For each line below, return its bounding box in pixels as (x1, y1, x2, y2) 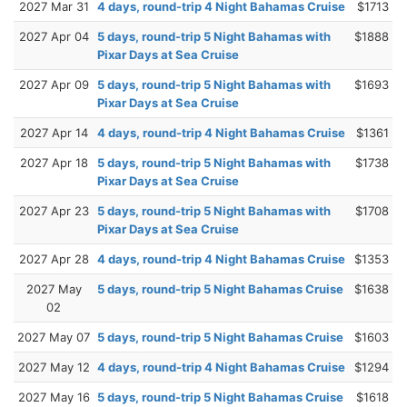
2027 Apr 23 (18, 203, 89, 218)
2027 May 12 (17, 359, 90, 374)
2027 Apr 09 (18, 76, 89, 92)
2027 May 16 (17, 389, 90, 404)
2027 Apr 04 (18, 28, 89, 44)
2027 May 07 (17, 329, 90, 344)
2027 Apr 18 (19, 154, 88, 170)
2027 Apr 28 (18, 251, 89, 266)
